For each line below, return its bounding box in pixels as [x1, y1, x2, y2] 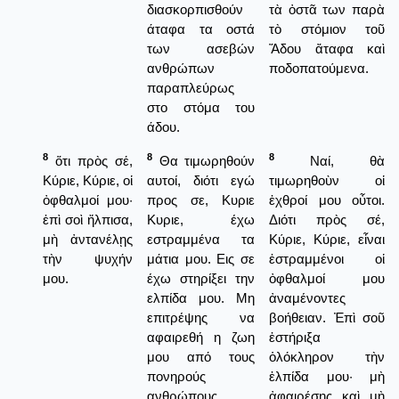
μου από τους [147, 348, 255, 364]
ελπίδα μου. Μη [147, 289, 255, 305]
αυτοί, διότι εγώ [147, 172, 255, 188]
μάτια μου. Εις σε [147, 250, 255, 266]
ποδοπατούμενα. [269, 60, 369, 76]
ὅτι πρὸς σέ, [48, 152, 133, 168]
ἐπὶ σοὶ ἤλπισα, [43, 211, 133, 227]
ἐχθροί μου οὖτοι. [269, 191, 385, 208]
